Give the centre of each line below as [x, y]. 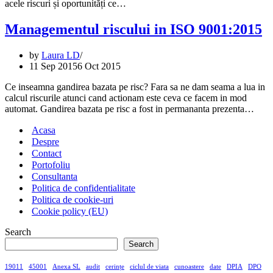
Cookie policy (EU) [70, 211]
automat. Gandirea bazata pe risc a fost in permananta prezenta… [131, 108]
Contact [47, 153]
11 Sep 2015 [53, 66]
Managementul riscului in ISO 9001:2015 [133, 29]
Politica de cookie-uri [73, 199]
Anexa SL [66, 266]
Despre [45, 141]
